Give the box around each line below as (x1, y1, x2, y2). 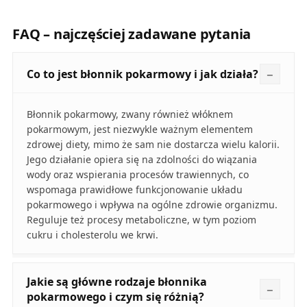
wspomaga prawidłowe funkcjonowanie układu (26, 183, 243, 197)
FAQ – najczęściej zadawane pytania (12, 25, 251, 44)
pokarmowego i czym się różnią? (26, 289, 204, 305)
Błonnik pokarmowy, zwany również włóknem (26, 108, 233, 121)
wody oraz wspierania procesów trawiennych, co (26, 168, 249, 182)
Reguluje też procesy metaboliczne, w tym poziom (26, 213, 256, 227)
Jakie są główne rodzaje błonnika (26, 274, 207, 290)
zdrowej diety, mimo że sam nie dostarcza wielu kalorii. (26, 138, 280, 151)
